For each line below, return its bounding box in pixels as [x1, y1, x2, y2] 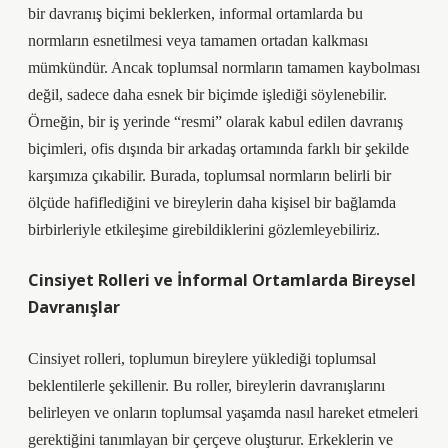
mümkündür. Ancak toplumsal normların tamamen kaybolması [28, 59, 420, 76]
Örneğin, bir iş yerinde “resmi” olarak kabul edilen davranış [28, 113, 403, 130]
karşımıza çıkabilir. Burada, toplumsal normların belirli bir [28, 167, 391, 184]
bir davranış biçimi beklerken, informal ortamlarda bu [28, 5, 363, 22]
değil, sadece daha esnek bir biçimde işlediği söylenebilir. [28, 86, 387, 103]
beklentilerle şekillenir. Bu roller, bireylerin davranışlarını [28, 377, 385, 394]
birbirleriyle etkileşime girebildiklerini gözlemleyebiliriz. [28, 221, 380, 238]
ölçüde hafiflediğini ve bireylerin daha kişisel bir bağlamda [28, 194, 396, 211]
